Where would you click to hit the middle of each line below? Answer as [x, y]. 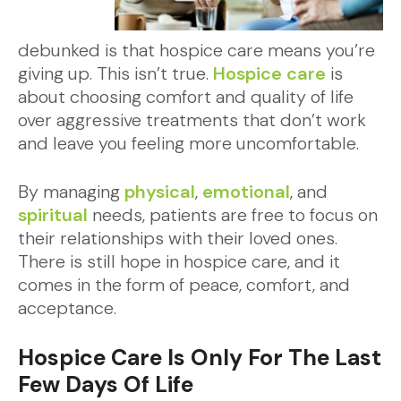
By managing [71, 192]
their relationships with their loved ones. [178, 238]
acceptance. [69, 308]
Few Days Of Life [106, 384]
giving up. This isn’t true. [115, 73]
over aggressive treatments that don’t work [192, 120]
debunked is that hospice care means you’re [196, 50]
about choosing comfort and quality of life [186, 97]
